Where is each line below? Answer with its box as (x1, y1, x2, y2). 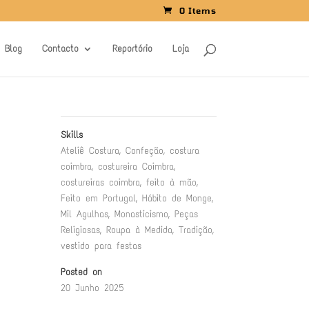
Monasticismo (114, 208, 168, 220)
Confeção (125, 145, 163, 157)
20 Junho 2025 (60, 282, 124, 294)
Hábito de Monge (141, 192, 212, 204)
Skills (60, 129, 83, 141)
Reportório (112, 43, 152, 54)
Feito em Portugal (60, 192, 136, 204)
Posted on (60, 266, 102, 278)
